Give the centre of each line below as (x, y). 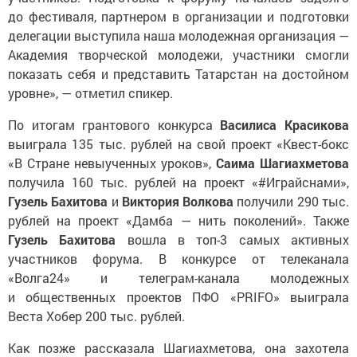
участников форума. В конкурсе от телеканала (178, 258)
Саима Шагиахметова (282, 163)
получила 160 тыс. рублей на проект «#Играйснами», (178, 182)
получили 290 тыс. (292, 201)
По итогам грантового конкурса (114, 124)
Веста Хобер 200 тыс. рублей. (96, 316)
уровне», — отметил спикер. (90, 92)
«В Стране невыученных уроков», (112, 163)
